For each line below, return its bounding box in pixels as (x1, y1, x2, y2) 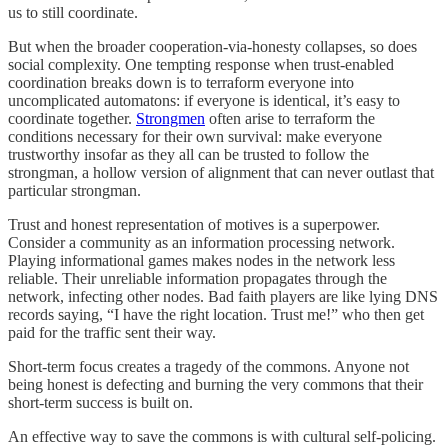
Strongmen (136, 110, 205, 128)
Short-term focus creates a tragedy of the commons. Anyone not (8, 358, 409, 376)
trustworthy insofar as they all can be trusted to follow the (8, 146, 369, 164)
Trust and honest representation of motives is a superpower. (8, 216, 380, 234)
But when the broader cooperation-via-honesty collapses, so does (8, 38, 417, 56)
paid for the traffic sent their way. (8, 324, 216, 342)
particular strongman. (8, 182, 141, 200)
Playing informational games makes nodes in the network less (8, 252, 395, 270)
